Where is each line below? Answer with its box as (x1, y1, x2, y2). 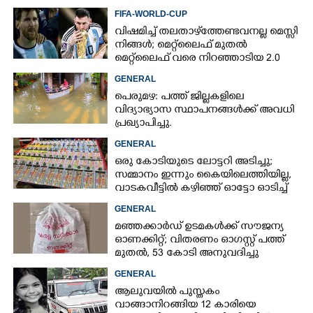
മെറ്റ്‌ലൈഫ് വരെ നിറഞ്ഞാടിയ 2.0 (115, 52, 281, 66)
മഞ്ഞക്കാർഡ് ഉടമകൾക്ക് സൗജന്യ (115, 221, 284, 234)
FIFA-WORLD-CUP (115, 9, 188, 19)
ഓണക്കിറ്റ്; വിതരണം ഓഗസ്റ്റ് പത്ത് (115, 234, 285, 247)
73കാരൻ (115, 196, 159, 209)
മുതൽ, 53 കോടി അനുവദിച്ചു (115, 247, 259, 261)
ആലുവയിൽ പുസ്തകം (115, 286, 220, 299)
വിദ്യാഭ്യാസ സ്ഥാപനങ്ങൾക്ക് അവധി (115, 104, 295, 117)
